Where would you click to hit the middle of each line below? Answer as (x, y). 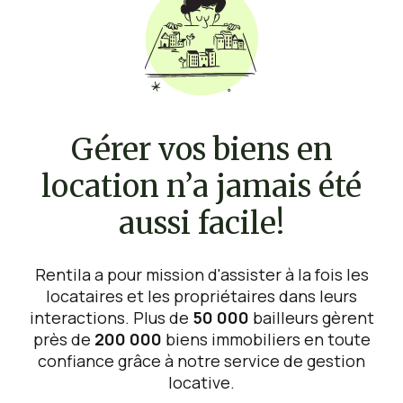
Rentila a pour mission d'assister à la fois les (201, 274)
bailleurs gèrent (311, 317)
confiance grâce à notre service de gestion (201, 360)
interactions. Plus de (111, 317)
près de (63, 339)
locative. (201, 382)
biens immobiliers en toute (266, 339)
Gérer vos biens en (201, 150)
